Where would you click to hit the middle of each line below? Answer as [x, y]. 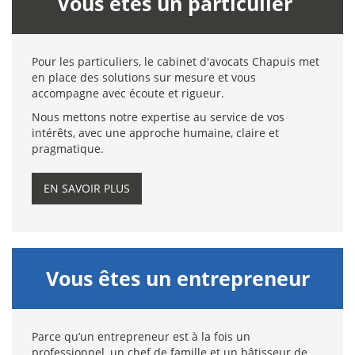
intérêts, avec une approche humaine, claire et [155, 133]
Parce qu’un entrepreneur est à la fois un [141, 336]
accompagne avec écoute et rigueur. [130, 93]
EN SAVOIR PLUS [87, 188]
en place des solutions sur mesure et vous [144, 77]
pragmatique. [68, 149]
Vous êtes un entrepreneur [177, 278]
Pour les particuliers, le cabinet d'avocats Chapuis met [176, 61]
